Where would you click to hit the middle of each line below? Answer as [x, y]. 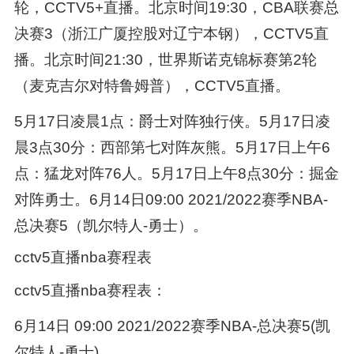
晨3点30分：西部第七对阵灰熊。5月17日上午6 [172, 147]
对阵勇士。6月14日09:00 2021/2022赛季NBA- [171, 199]
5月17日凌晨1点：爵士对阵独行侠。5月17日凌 [172, 121]
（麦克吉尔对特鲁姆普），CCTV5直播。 [152, 85]
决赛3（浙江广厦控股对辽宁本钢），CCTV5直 [171, 33]
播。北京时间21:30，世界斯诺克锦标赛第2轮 [165, 59]
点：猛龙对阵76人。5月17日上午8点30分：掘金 [176, 173]
